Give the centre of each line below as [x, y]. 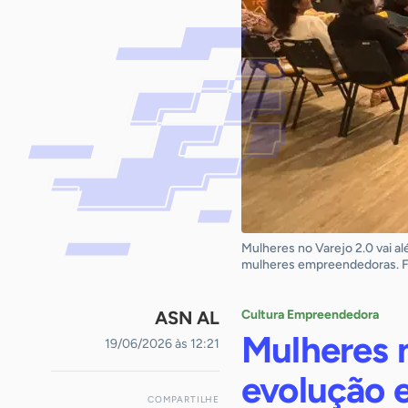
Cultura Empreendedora [310, 315]
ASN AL [187, 318]
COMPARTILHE [184, 399]
